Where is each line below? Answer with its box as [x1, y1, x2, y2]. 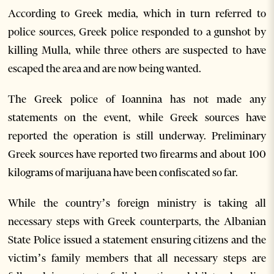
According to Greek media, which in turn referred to [8, 6, 266, 20]
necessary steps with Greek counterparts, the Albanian [8, 214, 266, 228]
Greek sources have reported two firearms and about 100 [8, 147, 266, 161]
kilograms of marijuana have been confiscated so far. [8, 165, 239, 179]
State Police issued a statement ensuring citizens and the [8, 232, 266, 246]
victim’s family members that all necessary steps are [8, 251, 266, 265]
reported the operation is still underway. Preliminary [8, 128, 266, 143]
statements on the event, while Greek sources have [8, 110, 266, 124]
